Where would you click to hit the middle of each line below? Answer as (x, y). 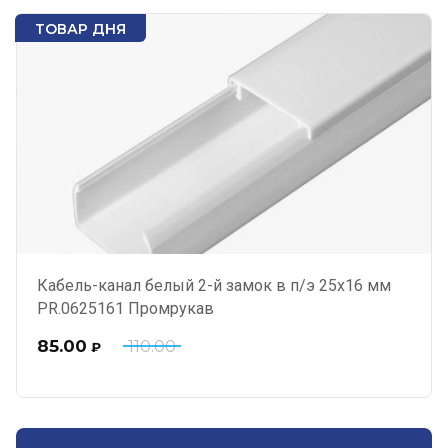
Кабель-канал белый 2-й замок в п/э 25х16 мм (214, 285)
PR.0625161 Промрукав (125, 308)
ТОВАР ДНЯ (80, 29)
